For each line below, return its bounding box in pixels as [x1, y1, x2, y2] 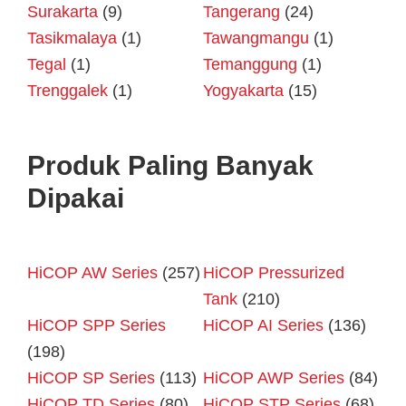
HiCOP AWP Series [203, 369, 344, 388]
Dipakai [27, 183, 124, 214]
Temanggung [203, 55, 297, 74]
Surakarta [27, 3, 98, 22]
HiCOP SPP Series [27, 316, 166, 335]
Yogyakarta [203, 82, 284, 101]
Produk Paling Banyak [27, 150, 314, 181]
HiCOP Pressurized [203, 264, 344, 283]
